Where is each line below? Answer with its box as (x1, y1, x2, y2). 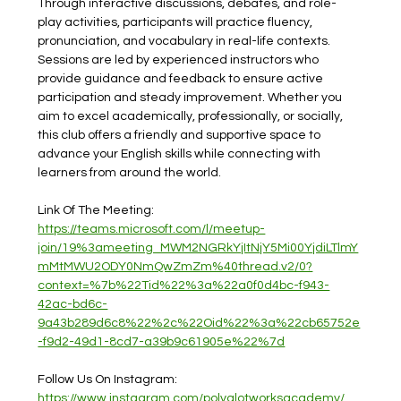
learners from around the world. (38, 166, 222, 179)
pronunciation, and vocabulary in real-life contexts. (38, 35, 334, 47)
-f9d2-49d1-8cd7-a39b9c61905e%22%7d (38, 336, 286, 348)
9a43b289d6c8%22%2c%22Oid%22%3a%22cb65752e (38, 317, 361, 329)
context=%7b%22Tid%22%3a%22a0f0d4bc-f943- (38, 279, 330, 292)
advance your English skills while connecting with (38, 148, 324, 160)
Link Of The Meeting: (38, 204, 158, 217)
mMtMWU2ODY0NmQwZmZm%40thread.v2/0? (38, 260, 313, 273)
